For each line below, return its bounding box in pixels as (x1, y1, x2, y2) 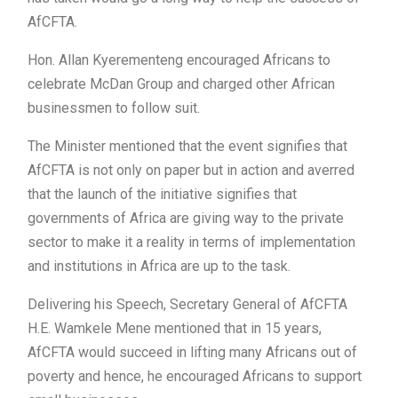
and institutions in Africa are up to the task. (28, 258, 291, 275)
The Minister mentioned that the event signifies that (28, 138, 347, 155)
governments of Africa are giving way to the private (28, 210, 344, 227)
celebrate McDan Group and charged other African (28, 76, 335, 93)
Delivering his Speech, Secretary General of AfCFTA (28, 296, 347, 314)
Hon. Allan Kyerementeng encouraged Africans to (28, 52, 330, 69)
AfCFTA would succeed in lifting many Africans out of (28, 344, 357, 362)
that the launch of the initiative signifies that (28, 186, 297, 203)
